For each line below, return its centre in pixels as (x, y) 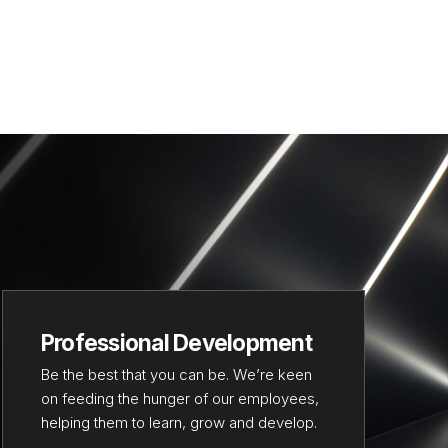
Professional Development (176, 342)
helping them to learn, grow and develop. (178, 423)
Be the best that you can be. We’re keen (176, 375)
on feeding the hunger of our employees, (179, 399)
